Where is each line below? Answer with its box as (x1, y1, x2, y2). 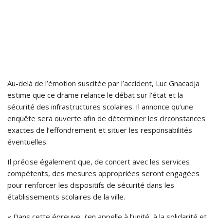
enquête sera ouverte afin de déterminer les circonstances (7, 113, 205, 124)
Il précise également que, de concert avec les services (7, 157, 190, 167)
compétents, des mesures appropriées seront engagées (7, 168, 200, 179)
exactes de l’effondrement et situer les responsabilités (7, 125, 192, 135)
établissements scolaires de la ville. (7, 192, 125, 202)
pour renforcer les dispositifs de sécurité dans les (7, 180, 174, 190)
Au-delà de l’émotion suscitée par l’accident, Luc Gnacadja (7, 78, 200, 89)
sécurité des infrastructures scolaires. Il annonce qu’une (7, 102, 193, 112)
